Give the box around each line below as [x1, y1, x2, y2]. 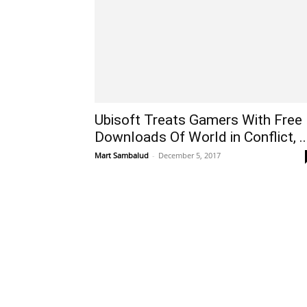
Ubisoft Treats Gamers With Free [95, 112, 302, 128]
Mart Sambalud [95, 150, 149, 160]
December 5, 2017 [158, 150, 221, 160]
